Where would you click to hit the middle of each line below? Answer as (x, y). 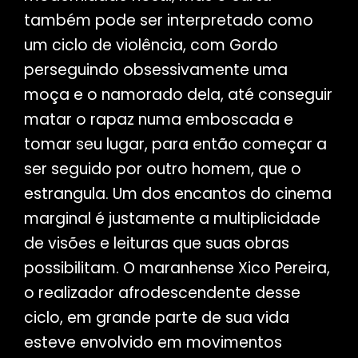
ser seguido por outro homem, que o (162, 169)
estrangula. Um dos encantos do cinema (177, 194)
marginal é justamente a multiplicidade (172, 219)
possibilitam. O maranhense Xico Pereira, (177, 268)
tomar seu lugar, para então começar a (175, 145)
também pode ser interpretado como (168, 21)
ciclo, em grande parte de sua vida (156, 318)
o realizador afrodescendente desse (162, 293)
